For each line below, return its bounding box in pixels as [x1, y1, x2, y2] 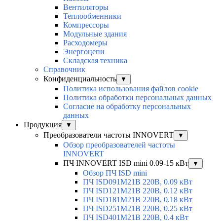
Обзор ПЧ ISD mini [83, 169, 147, 178]
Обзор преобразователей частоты [63, 141, 175, 149]
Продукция [24, 120, 62, 129]
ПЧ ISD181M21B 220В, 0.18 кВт [83, 195, 192, 204]
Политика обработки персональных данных [63, 93, 212, 102]
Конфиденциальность [43, 74, 116, 83]
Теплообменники [63, 12, 121, 21]
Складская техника [63, 56, 127, 65]
